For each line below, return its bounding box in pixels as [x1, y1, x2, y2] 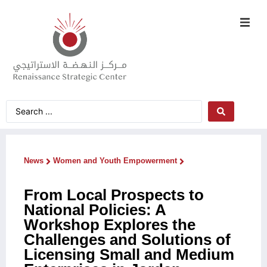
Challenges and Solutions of [24, 231, 231, 248]
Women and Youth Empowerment [53, 156, 177, 165]
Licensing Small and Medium [24, 246, 234, 263]
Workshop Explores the [24, 216, 195, 233]
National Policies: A [24, 201, 166, 218]
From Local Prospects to [24, 186, 204, 203]
